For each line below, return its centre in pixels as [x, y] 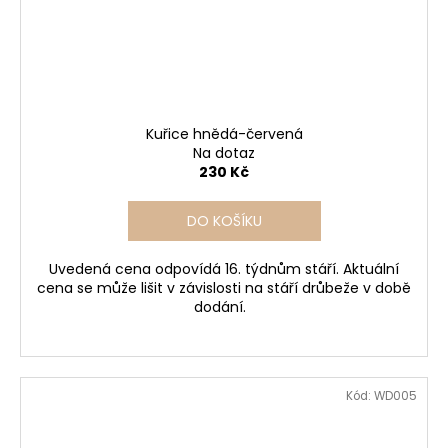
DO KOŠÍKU [224, 221]
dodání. [224, 307]
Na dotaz [224, 153]
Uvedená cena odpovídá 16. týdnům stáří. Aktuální [224, 269]
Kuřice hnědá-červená [224, 134]
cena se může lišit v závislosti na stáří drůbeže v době [224, 288]
